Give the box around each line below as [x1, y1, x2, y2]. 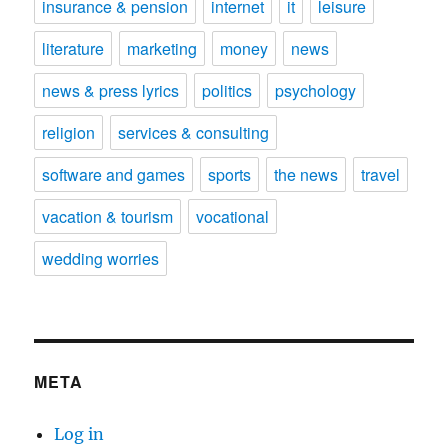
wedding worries [42, 247, 160, 270]
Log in [54, 424, 105, 444]
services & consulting [118, 121, 270, 144]
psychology [275, 79, 357, 102]
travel [361, 163, 401, 186]
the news [274, 163, 339, 186]
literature [42, 37, 105, 60]
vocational [196, 205, 270, 228]
